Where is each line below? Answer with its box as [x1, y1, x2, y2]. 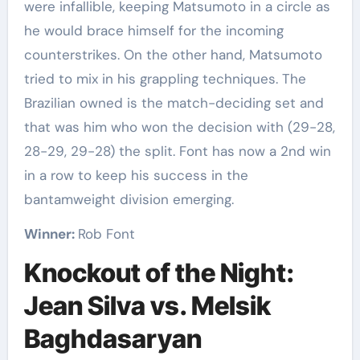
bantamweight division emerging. [23, 190, 234, 209]
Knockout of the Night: [23, 257, 294, 289]
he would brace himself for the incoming [23, 22, 284, 40]
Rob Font [77, 225, 135, 243]
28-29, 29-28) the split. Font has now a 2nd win [23, 142, 331, 161]
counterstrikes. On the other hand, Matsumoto [23, 46, 322, 64]
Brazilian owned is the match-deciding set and [23, 94, 324, 112]
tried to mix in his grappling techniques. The [23, 70, 306, 88]
